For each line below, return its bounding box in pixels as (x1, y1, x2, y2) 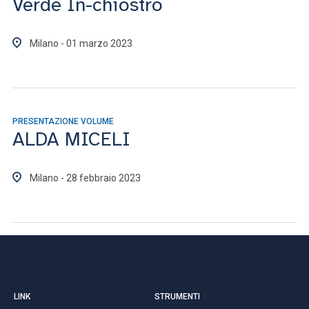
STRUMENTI (154, 291, 200, 301)
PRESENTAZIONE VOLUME (12, 117, 114, 126)
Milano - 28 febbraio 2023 (30, 172, 141, 183)
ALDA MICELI (12, 127, 130, 151)
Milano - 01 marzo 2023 (30, 38, 132, 49)
